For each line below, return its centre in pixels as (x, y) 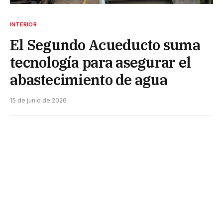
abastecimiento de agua (89, 79)
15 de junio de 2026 (38, 100)
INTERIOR (23, 24)
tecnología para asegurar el (101, 62)
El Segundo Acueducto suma (105, 45)
